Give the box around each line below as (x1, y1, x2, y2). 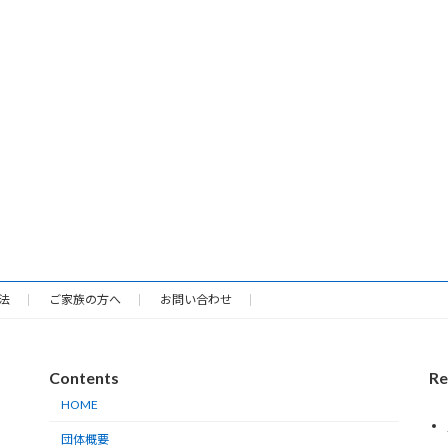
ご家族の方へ (49, 292, 121, 308)
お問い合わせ (160, 292, 232, 308)
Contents (49, 368, 119, 388)
